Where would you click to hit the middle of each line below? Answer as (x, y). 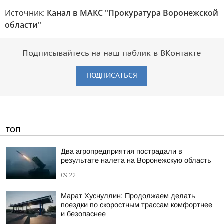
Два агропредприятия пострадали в (122, 151)
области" (23, 25)
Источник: (26, 13)
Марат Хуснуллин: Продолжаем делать (128, 196)
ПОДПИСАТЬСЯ (112, 76)
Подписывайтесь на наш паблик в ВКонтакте (112, 53)
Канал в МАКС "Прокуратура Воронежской (133, 13)
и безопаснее (83, 214)
